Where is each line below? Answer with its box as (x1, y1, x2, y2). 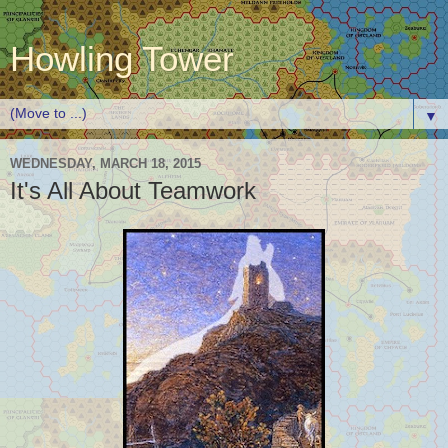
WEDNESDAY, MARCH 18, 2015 (10, 155, 201, 171)
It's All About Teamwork (10, 177, 256, 204)
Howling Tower (10, 40, 234, 78)
